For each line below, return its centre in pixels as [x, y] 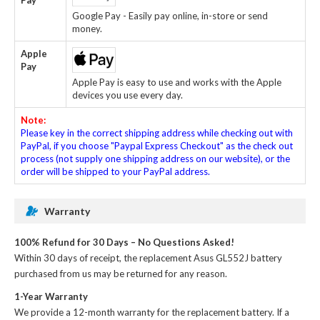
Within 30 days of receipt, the [77, 257]
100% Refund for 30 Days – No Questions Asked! [124, 242]
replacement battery [230, 312]
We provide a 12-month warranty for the [101, 312]
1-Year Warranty [51, 296]
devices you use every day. [127, 95]
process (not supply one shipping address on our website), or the [155, 158]
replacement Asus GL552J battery [211, 257]
